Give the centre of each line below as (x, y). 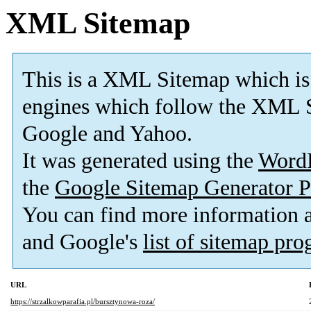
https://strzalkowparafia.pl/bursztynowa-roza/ (83, 302)
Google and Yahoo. (107, 134)
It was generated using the (140, 161)
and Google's (83, 242)
